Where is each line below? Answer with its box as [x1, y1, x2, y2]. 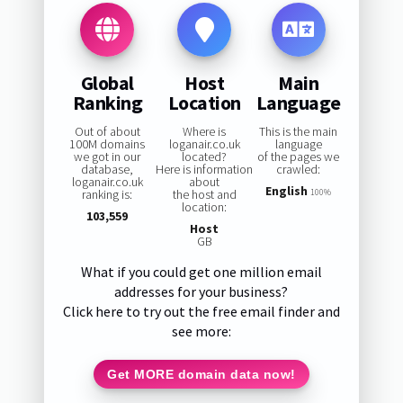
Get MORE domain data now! [107, 366, 296, 381]
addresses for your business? [114, 282, 289, 301]
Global [80, 69, 134, 95]
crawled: [276, 161, 321, 178]
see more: [171, 322, 231, 341]
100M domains [69, 136, 146, 153]
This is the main [259, 123, 338, 140]
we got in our [74, 148, 141, 166]
